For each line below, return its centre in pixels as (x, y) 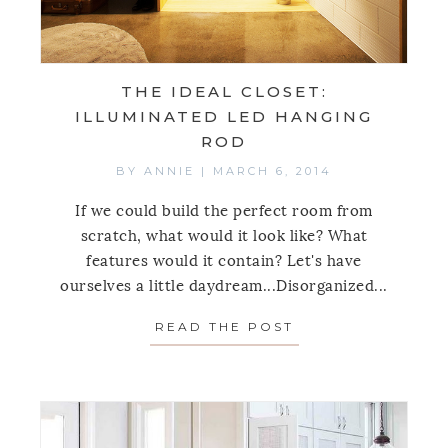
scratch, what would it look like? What (224, 236)
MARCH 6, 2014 (272, 171)
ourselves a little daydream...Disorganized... (224, 286)
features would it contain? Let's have (224, 261)
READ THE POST (224, 327)
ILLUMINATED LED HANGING (224, 117)
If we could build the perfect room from (224, 211)
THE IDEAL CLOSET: (224, 92)
